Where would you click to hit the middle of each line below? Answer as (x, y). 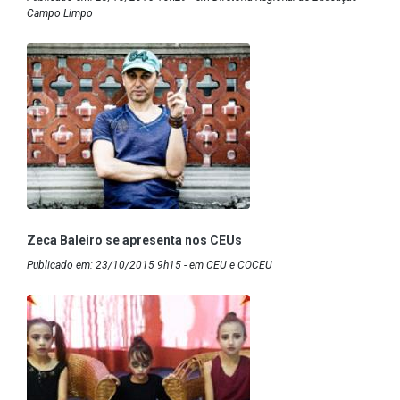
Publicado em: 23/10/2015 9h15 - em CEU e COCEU (150, 266)
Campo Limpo (60, 14)
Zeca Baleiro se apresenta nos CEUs (134, 241)
